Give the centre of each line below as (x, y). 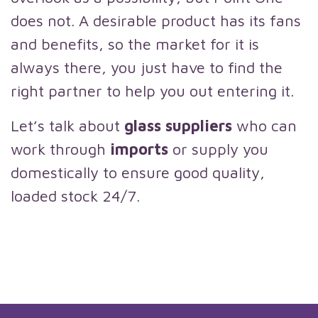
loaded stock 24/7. (75, 196)
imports (141, 149)
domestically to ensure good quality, (138, 172)
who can (267, 126)
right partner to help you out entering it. (152, 91)
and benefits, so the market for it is (135, 44)
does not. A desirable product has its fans (156, 21)
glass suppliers (180, 126)
